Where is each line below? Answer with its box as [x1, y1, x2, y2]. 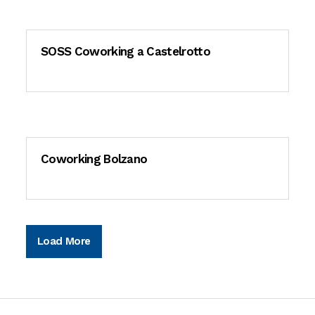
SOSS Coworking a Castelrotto [41, 44, 210, 58]
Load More [37, 234, 91, 247]
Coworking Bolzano [41, 151, 148, 166]
